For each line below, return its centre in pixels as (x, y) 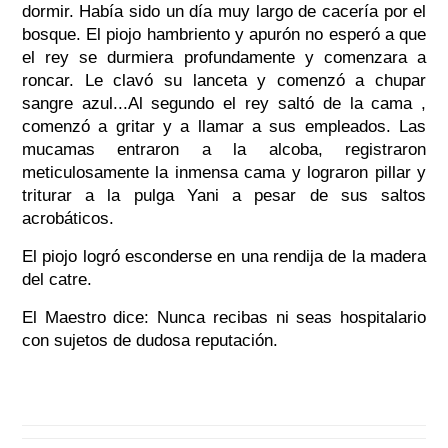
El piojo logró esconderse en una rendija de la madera (224, 257)
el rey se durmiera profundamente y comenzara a (224, 58)
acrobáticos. (67, 219)
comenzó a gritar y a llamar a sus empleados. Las (224, 127)
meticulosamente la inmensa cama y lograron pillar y (224, 173)
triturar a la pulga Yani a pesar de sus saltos (224, 196)
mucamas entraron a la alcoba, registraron (224, 150)
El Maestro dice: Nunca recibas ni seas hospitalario (224, 318)
